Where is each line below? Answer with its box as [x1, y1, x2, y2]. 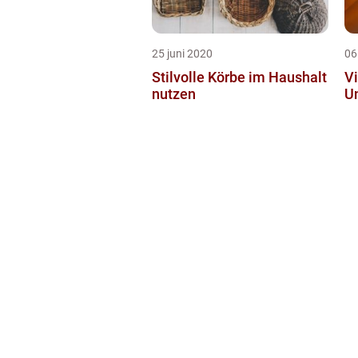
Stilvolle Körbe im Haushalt [152, 69, 327, 86]
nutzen [152, 86, 196, 103]
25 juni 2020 [152, 47, 213, 61]
